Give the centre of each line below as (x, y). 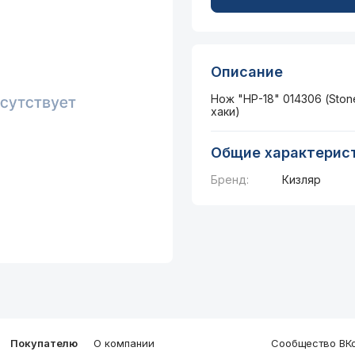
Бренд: (229, 179)
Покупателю (44, 343)
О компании (124, 343)
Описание (246, 72)
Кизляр (301, 179)
